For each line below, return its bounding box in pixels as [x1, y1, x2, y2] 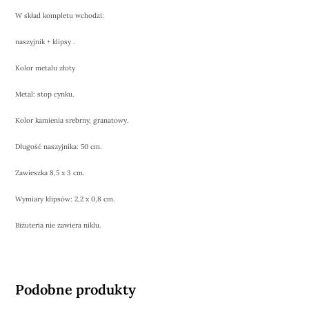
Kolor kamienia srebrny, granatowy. [15, 116, 129, 126]
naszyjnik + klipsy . [15, 37, 75, 47]
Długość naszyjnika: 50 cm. [15, 142, 102, 152]
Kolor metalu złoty [15, 63, 76, 73]
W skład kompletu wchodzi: [15, 11, 105, 21]
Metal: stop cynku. [15, 90, 74, 99]
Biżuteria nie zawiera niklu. [15, 221, 101, 230]
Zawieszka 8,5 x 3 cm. [15, 168, 85, 178]
